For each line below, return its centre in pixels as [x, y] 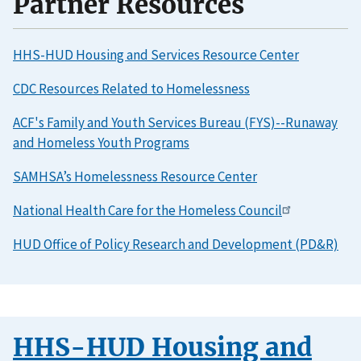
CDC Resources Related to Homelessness [131, 89]
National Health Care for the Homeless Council [147, 211]
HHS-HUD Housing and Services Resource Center [156, 55]
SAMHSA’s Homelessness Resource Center [135, 177]
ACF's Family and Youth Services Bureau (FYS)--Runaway [175, 123]
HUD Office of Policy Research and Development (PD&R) [176, 245]
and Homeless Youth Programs [101, 143]
